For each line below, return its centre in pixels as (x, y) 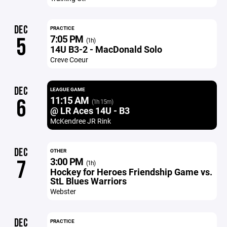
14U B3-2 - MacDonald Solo (106, 49)
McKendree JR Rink (80, 121)
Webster (63, 191)
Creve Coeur (69, 60)
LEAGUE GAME (67, 89)
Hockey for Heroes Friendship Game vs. (131, 172)
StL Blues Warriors (88, 181)
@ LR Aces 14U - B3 (90, 110)
